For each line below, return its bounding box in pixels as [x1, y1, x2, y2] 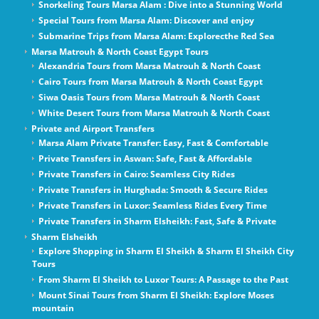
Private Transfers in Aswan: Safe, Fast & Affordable [38, 152, 252, 165]
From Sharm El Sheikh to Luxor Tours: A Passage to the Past [38, 273, 288, 286]
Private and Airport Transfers [31, 122, 155, 135]
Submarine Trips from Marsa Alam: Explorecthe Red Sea [38, 30, 274, 43]
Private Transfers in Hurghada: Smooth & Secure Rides [38, 184, 268, 197]
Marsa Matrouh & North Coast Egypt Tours [31, 46, 209, 58]
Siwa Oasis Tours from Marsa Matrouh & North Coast [38, 91, 260, 104]
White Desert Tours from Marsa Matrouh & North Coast [38, 107, 270, 120]
